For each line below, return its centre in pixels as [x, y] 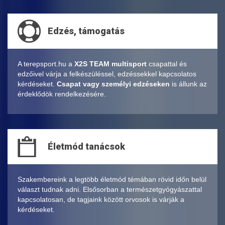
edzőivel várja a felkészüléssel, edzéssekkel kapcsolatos [107, 74]
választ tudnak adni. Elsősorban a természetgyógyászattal [110, 190]
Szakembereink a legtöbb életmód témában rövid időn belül [112, 180]
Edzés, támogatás [86, 31]
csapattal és [167, 64]
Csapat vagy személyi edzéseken [113, 84]
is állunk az [188, 84]
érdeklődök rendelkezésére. [62, 94]
